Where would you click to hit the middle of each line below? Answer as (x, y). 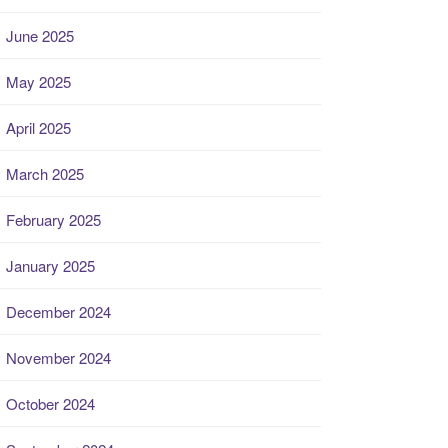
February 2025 (53, 219)
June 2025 (40, 35)
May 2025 (38, 81)
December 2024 (58, 311)
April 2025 (38, 127)
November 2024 (58, 357)
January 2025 (50, 265)
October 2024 (50, 403)
